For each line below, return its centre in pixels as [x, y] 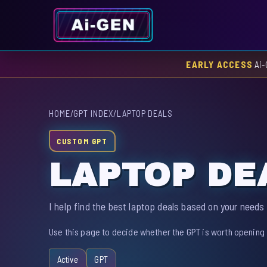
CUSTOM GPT [82, 141]
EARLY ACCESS [219, 64]
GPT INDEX [94, 114]
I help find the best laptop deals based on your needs [157, 206]
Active [67, 260]
